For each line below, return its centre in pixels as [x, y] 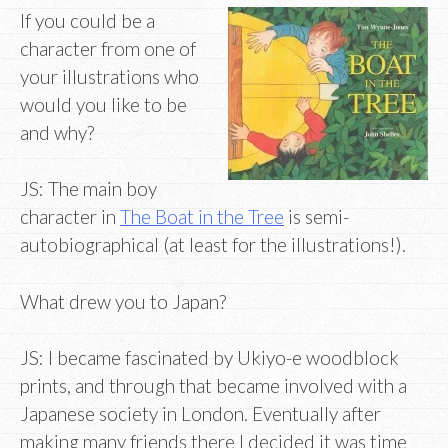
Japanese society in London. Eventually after [200, 414]
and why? [57, 132]
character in [70, 217]
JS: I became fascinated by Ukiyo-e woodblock [209, 358]
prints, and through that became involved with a [213, 386]
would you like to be [103, 104]
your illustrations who [109, 76]
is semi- [316, 217]
